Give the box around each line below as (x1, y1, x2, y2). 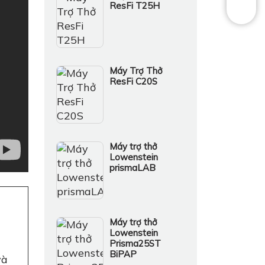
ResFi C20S (109, 76, 158, 87)
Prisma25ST (109, 238, 161, 249)
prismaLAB (109, 162, 156, 173)
